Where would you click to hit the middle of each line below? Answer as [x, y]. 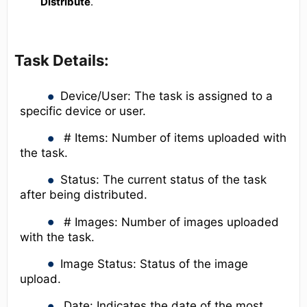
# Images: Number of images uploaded [169, 222]
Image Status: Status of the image [154, 263]
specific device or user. [83, 111]
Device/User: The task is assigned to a [166, 96]
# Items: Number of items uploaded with [173, 138]
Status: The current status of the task [163, 180]
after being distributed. [84, 195]
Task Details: [62, 60]
